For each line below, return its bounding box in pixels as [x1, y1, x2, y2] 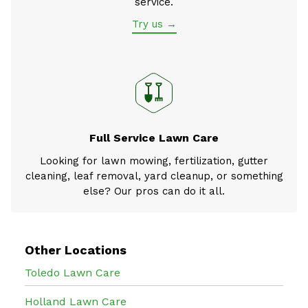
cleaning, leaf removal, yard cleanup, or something [25, 169, 283, 182]
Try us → [131, 17, 177, 30]
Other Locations [25, 242, 126, 257]
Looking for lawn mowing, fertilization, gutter [40, 154, 268, 167]
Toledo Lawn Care [25, 265, 120, 279]
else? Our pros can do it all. [83, 184, 225, 197]
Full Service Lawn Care [89, 131, 219, 144]
